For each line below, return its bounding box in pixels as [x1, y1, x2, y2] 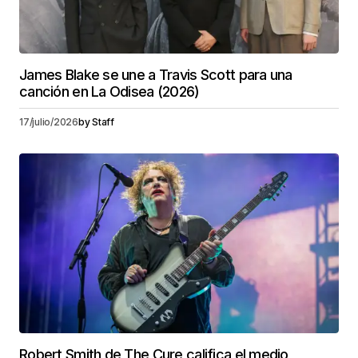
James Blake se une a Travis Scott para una [19, 66, 292, 83]
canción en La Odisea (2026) [19, 82, 200, 100]
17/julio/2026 [19, 115, 78, 128]
